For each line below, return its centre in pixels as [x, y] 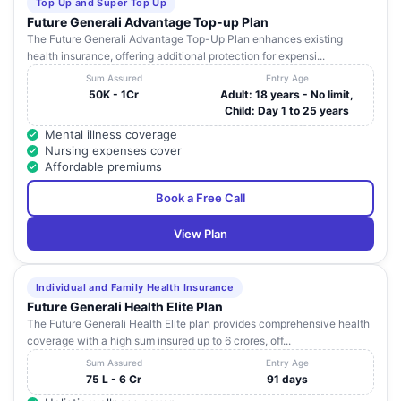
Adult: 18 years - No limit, [287, 95]
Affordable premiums [103, 167]
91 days [287, 380]
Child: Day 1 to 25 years [287, 111]
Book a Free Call [200, 198]
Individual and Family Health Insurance [135, 288]
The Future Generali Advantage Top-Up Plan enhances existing [185, 39]
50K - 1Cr [114, 95]
